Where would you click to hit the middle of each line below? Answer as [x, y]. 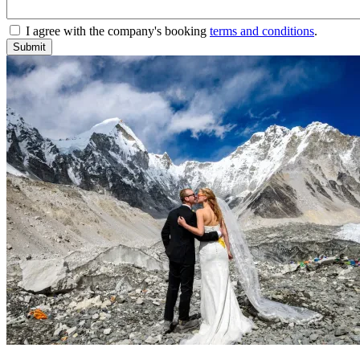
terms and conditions [262, 31]
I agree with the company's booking [118, 31]
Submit [29, 47]
